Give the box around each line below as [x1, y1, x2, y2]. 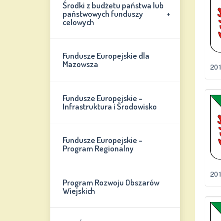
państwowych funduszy [63, 8, 144, 19]
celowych [63, 17, 95, 28]
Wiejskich [63, 185, 96, 196]
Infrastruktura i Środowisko [63, 101, 157, 111]
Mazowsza [63, 59, 99, 70]
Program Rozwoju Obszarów [63, 177, 160, 187]
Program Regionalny [63, 143, 134, 154]
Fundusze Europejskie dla [63, 50, 150, 61]
